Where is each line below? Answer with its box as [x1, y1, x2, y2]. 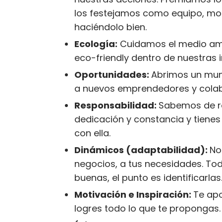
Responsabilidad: [74, 99, 159, 111]
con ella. [74, 127, 111, 139]
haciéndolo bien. [74, 21, 147, 33]
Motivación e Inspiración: [74, 188, 193, 201]
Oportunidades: [74, 68, 151, 81]
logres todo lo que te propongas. [74, 202, 221, 215]
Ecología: [74, 38, 117, 50]
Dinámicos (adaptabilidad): [74, 144, 210, 156]
